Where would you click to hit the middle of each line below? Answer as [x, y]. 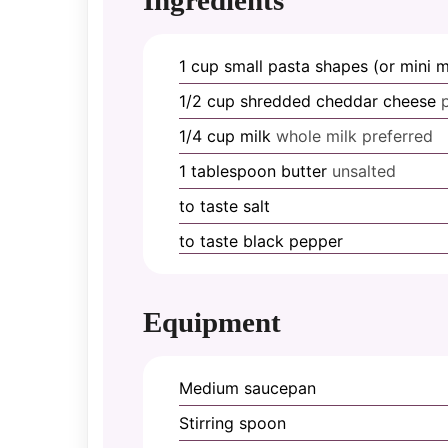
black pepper [293, 240]
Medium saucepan [247, 387]
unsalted [364, 170]
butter [304, 170]
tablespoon [233, 170]
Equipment [212, 321]
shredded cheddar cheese [338, 100]
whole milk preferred [354, 135]
